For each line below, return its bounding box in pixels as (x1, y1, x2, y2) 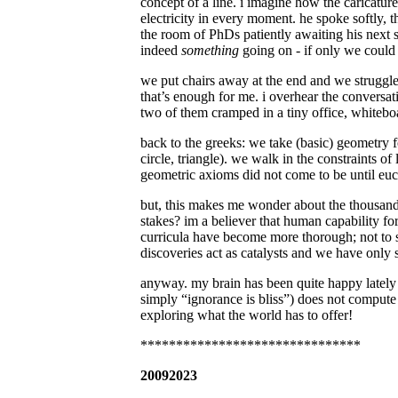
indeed (140, 43, 181, 59)
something (181, 43, 239, 59)
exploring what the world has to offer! (140, 307, 353, 323)
